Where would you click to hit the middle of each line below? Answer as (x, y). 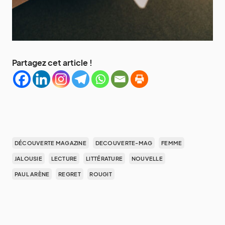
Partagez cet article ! (52, 62)
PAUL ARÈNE (32, 174)
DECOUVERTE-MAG (124, 143)
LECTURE (64, 158)
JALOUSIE (28, 158)
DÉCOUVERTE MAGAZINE (50, 143)
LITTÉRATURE (104, 158)
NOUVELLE (147, 158)
